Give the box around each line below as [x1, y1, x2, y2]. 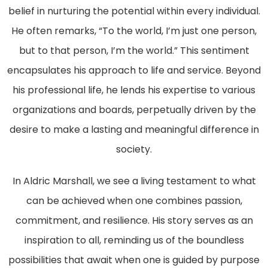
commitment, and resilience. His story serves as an [15, 213, 253, 227]
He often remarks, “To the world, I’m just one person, [11, 23, 257, 38]
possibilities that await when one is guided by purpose [8, 252, 260, 267]
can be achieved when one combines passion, [26, 193, 242, 208]
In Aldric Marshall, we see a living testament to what [12, 173, 256, 188]
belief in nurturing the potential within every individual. [8, 4, 260, 18]
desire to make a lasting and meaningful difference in [9, 122, 259, 136]
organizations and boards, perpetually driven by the [12, 102, 256, 117]
